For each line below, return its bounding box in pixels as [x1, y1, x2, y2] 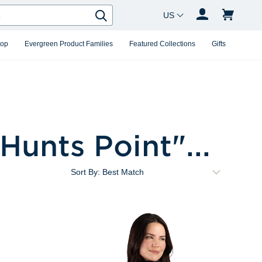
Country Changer [153, 8, 217, 17]
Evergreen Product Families [25, 40, 113, 48]
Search [103, 14, 147, 29]
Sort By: [70, 167, 100, 177]
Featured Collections [129, 40, 195, 48]
